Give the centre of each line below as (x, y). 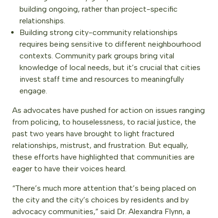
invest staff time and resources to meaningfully (102, 79)
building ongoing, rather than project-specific (99, 9)
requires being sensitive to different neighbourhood (110, 44)
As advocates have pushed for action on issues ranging (109, 110)
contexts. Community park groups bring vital (97, 56)
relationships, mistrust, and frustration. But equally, (100, 145)
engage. (33, 91)
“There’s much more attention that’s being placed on (104, 188)
